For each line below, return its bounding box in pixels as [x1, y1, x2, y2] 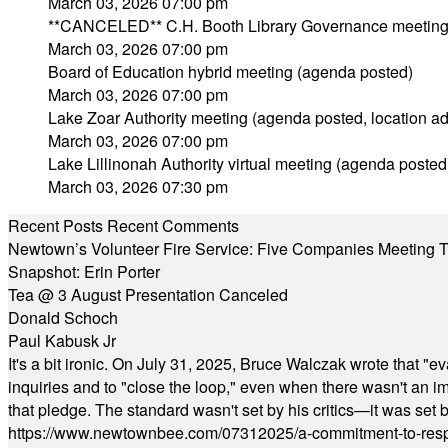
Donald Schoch [8, 306, 118, 329]
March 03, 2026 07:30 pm [48, 175, 228, 198]
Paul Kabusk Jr [8, 329, 116, 352]
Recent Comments [107, 214, 239, 237]
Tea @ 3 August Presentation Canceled [8, 283, 288, 306]
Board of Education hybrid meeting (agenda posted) [48, 60, 413, 83]
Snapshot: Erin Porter [8, 260, 160, 283]
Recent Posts [8, 214, 103, 237]
